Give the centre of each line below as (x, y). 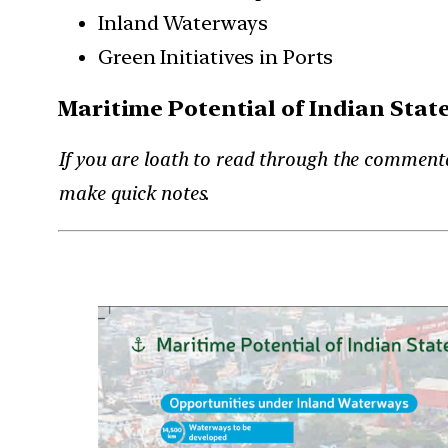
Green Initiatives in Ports (216, 56)
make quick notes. (134, 192)
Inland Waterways (183, 22)
